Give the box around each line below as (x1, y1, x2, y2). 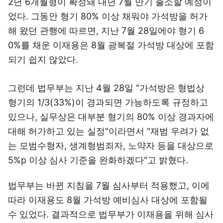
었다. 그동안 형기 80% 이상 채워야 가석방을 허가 (8, 11, 208, 21)
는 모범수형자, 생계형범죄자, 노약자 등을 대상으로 (8, 140, 214, 151)
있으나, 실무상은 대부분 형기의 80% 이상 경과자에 (8, 111, 214, 122)
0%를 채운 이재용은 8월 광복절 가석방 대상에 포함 (8, 40, 214, 50)
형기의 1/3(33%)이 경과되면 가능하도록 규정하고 (8, 97, 208, 108)
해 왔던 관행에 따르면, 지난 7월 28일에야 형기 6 (8, 25, 204, 36)
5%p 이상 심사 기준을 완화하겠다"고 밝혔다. (8, 155, 191, 165)
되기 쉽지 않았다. (8, 54, 78, 65)
